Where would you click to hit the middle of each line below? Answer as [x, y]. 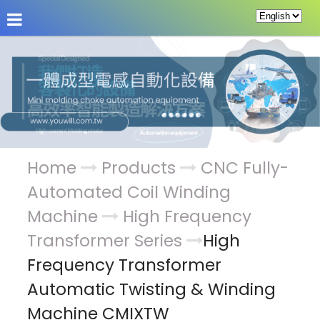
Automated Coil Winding [129, 192]
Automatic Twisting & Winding [152, 290]
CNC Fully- [245, 168]
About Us [44, 61]
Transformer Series [105, 241]
